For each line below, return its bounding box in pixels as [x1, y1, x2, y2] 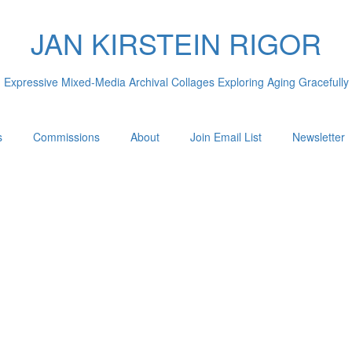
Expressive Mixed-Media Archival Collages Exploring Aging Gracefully [3, 73, 349, 90]
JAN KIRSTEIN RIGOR [31, 23, 321, 63]
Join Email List [190, 129, 262, 145]
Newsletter [292, 129, 345, 145]
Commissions [33, 129, 100, 145]
